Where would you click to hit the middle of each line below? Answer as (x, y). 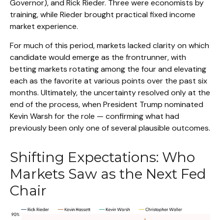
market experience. (44, 26)
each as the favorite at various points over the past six (109, 81)
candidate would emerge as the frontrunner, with (98, 57)
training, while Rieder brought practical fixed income (103, 14)
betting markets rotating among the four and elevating (108, 69)
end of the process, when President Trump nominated (107, 104)
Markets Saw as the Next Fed (108, 174)
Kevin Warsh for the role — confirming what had (95, 116)
